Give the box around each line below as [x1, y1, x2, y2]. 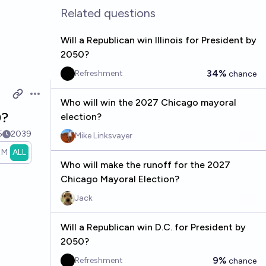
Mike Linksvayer [74, 131, 132, 141]
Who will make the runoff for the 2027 [60, 159, 230, 170]
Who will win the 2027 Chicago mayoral [60, 97, 236, 108]
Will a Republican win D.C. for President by [60, 221, 246, 233]
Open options [28, 94, 88, 106]
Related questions [60, 6, 156, 20]
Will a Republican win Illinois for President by [60, 34, 256, 46]
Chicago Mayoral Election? [60, 173, 179, 185]
